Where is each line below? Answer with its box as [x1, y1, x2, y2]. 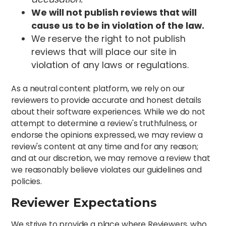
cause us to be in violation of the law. [31, 19, 205, 32]
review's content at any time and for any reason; [11, 141, 198, 153]
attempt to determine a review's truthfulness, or [11, 118, 197, 130]
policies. [11, 176, 42, 188]
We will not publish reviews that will [31, 6, 197, 19]
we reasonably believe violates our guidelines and [11, 164, 202, 176]
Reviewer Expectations [11, 195, 157, 210]
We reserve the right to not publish [31, 32, 186, 45]
